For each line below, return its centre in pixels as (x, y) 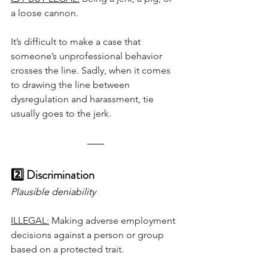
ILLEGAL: (30, 221)
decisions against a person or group (89, 235)
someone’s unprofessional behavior (88, 56)
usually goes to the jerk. (61, 114)
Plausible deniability (53, 192)
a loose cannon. (45, 13)
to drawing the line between (71, 85)
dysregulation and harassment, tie (83, 99)
